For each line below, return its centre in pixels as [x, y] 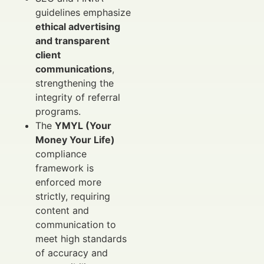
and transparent [72, 41]
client [48, 55]
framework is [65, 168]
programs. [58, 112]
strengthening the [75, 83]
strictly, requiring [73, 197]
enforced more [68, 182]
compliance [61, 154]
